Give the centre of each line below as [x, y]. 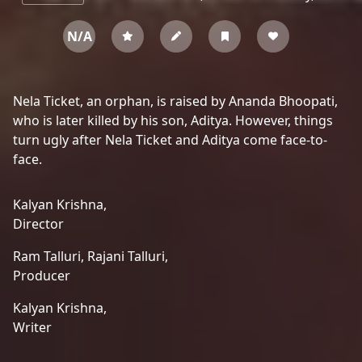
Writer [32, 327]
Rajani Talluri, [128, 256]
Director [38, 224]
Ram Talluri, [50, 256]
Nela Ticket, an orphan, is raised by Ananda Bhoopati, [175, 101]
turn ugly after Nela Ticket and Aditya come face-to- [170, 140]
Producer [42, 276]
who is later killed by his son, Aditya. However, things [173, 120]
